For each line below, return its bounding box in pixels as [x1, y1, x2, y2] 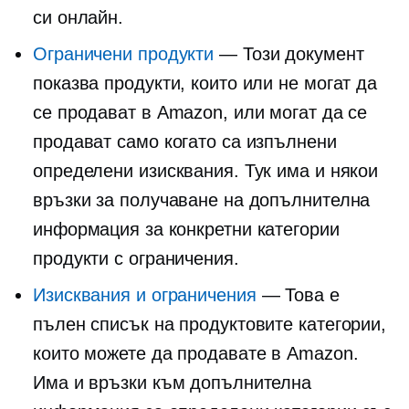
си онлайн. [33, 7, 124, 27]
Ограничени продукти [33, 44, 215, 64]
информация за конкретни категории [33, 219, 340, 239]
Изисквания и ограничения [33, 285, 257, 305]
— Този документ [214, 44, 364, 64]
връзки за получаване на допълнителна [33, 190, 371, 210]
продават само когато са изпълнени [33, 131, 337, 152]
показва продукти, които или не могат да [33, 73, 378, 93]
